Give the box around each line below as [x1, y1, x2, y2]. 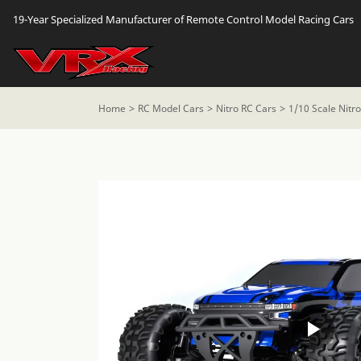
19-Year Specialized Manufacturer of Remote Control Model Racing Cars [13, 12, 354, 27]
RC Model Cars [138, 101, 204, 115]
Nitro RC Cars [216, 101, 276, 115]
